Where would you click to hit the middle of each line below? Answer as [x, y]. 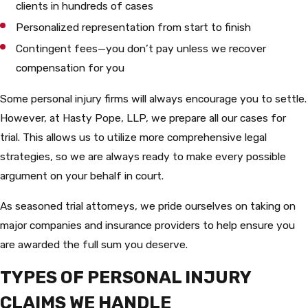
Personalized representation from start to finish [134, 27]
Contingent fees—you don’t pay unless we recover [141, 48]
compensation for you [70, 68]
